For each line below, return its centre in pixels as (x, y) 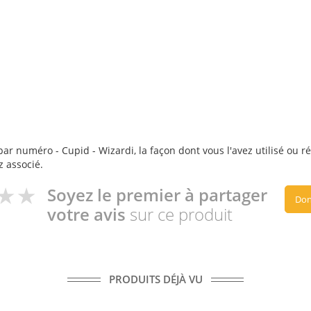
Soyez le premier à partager (157, 195)
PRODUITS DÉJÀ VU (155, 279)
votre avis (89, 214)
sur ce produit (181, 214)
